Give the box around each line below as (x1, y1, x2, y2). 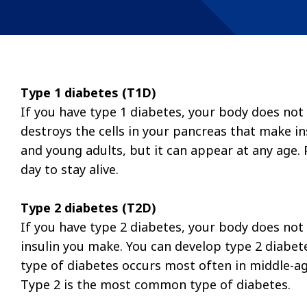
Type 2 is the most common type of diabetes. (21, 275, 294, 293)
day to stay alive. (21, 160, 122, 177)
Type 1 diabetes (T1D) (21, 84, 156, 101)
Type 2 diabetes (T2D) (21, 199, 156, 216)
